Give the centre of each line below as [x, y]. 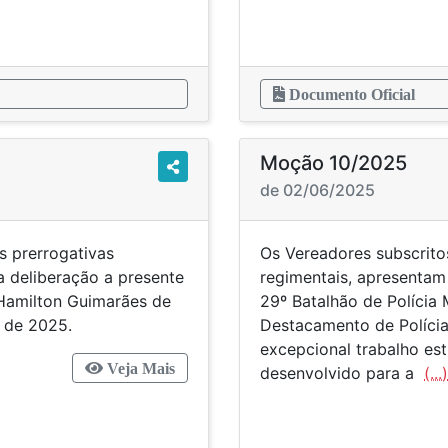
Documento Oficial [350, 94]
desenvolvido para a [342, 373]
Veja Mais [139, 368]
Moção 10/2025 [333, 163]
